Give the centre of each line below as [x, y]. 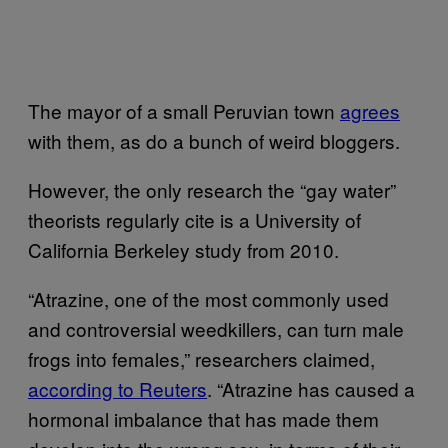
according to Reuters [117, 388]
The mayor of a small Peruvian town [184, 110]
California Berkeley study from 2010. [183, 249]
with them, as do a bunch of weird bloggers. [214, 140]
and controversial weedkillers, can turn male [216, 328]
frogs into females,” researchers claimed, [201, 358]
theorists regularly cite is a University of [194, 219]
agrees [370, 110]
